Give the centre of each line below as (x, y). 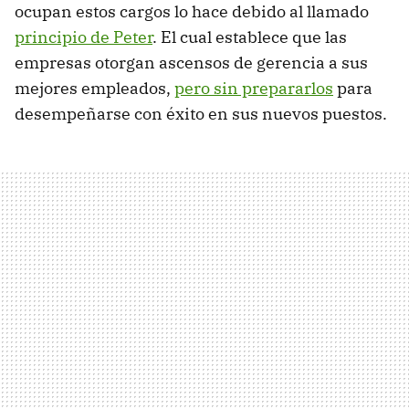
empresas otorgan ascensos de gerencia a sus (191, 63)
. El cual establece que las (250, 37)
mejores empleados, (94, 89)
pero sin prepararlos (254, 89)
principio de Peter (84, 37)
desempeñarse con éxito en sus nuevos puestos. (201, 114)
